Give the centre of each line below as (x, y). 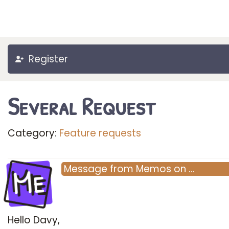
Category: (33, 133)
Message (86, 169)
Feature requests (100, 133)
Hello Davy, (34, 220)
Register (48, 59)
